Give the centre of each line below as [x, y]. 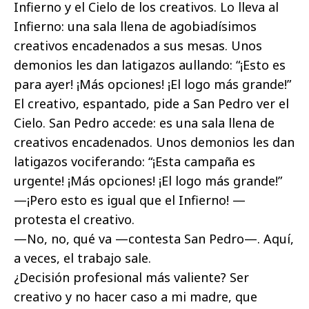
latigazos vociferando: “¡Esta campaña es [134, 162]
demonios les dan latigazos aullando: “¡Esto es [150, 65]
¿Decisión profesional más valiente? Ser [131, 278]
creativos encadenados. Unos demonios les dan [154, 142]
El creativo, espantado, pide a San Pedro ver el [151, 104]
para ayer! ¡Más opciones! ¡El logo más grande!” [152, 84]
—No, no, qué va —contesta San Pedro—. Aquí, [154, 239]
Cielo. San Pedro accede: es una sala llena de [144, 123]
